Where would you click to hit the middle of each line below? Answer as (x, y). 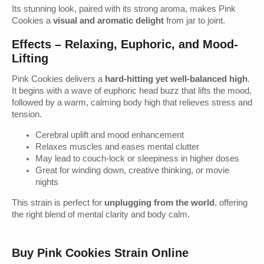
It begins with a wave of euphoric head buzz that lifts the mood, (132, 92)
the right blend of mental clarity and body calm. (101, 216)
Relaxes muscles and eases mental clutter (117, 148)
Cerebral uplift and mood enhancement (110, 136)
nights (47, 184)
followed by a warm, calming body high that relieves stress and (132, 104)
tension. (27, 116)
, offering (231, 204)
